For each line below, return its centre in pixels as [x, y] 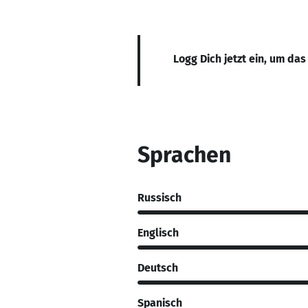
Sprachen [184, 155]
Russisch [159, 197]
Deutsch [158, 267]
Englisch [158, 232]
